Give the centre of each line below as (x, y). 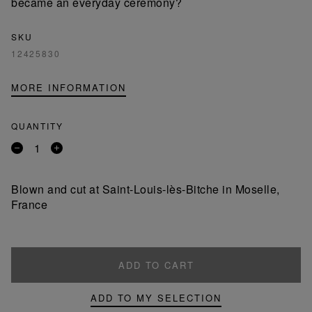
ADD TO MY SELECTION (156, 297)
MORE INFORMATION (69, 87)
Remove (33, 153)
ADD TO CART (156, 265)
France (29, 204)
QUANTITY (37, 125)
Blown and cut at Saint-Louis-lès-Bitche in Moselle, (146, 189)
